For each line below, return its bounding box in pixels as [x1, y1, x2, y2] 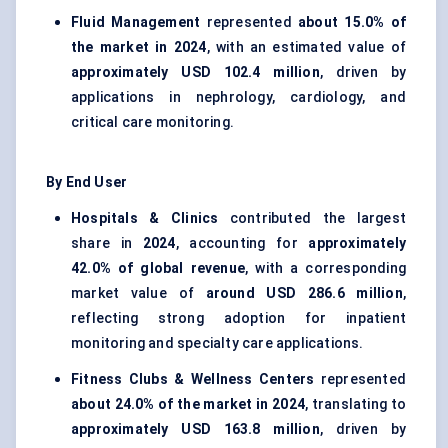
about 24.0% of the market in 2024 [71, 396, 305, 413]
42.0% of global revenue [71, 260, 246, 277]
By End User [46, 174, 128, 191]
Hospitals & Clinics [71, 210, 219, 227]
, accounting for [175, 235, 309, 252]
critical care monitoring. [71, 114, 234, 131]
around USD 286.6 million [205, 285, 403, 302]
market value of [71, 285, 206, 302]
